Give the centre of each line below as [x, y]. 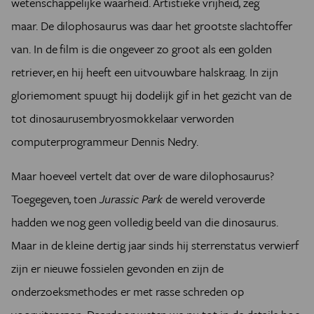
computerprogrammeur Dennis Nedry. [107, 141]
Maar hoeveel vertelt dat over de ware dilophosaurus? [143, 176]
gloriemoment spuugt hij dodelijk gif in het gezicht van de [151, 95]
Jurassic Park [133, 199]
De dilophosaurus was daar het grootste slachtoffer [166, 26]
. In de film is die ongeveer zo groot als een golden [150, 49]
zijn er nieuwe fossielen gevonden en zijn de [117, 268]
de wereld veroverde [216, 199]
